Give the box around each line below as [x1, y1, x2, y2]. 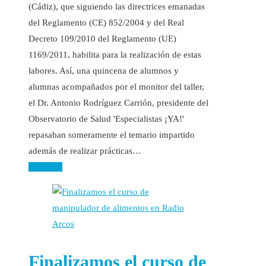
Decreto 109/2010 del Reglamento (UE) [28, 33, 176, 43]
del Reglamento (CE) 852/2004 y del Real [28, 17, 184, 27]
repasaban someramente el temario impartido [28, 129, 195, 140]
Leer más [28, 161, 62, 172]
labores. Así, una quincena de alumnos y [28, 65, 179, 75]
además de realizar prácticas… [28, 145, 141, 156]
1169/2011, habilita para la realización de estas [28, 49, 201, 59]
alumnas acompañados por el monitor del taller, [28, 81, 204, 91]
